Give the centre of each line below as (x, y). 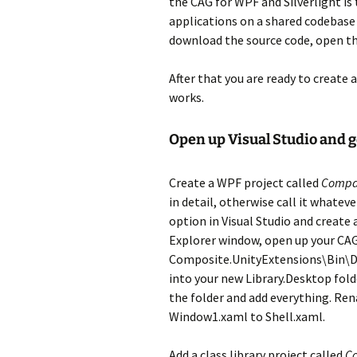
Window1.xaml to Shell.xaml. (247, 316)
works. (186, 97)
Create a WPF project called (245, 182)
